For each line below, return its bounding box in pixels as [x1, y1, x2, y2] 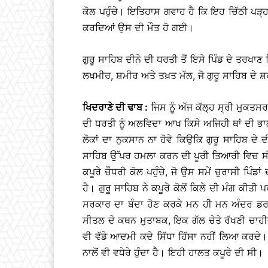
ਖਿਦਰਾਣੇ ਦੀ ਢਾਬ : [83, 100, 148, 113]
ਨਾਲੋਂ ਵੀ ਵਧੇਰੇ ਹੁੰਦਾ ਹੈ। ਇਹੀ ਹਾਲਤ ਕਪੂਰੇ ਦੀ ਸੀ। [83, 246, 263, 258]
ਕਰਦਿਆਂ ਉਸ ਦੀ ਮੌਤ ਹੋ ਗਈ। [83, 21, 194, 33]
